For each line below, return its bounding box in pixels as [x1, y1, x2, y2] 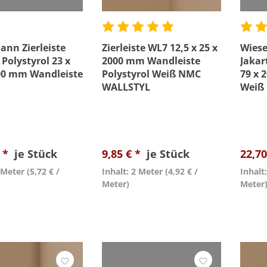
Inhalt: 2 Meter [102, 166, 163, 177]
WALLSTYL [102, 80, 150, 94]
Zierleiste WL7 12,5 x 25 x [102, 41, 218, 54]
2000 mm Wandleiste [102, 54, 200, 67]
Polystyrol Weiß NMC [102, 67, 201, 80]
